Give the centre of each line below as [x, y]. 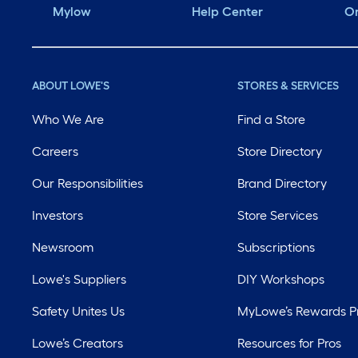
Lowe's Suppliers [79, 280]
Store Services [278, 216]
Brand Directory [282, 184]
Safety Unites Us [78, 312]
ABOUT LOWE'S [71, 86]
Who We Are [68, 120]
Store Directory [280, 152]
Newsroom [63, 248]
